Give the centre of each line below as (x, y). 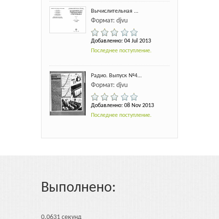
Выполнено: (78, 188)
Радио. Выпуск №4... (116, 76)
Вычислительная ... (115, 11)
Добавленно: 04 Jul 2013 (121, 41)
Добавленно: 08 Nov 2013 (122, 106)
